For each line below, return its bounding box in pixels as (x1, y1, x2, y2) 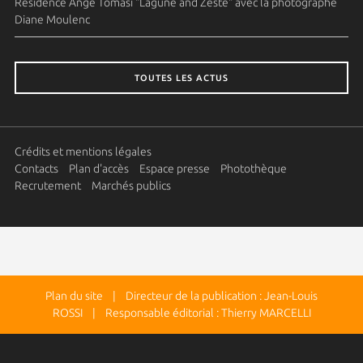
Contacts (14, 162, 58, 175)
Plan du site (45, 289, 103, 302)
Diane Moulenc (14, 13, 90, 26)
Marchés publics (91, 179, 171, 192)
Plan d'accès (68, 162, 129, 175)
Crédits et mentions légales (14, 145, 152, 158)
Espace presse (139, 162, 210, 175)
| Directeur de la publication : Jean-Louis (103, 289, 318, 302)
